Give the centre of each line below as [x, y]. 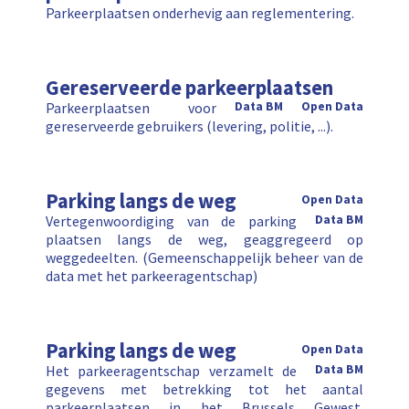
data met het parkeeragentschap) [152, 276]
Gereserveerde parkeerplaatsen [189, 88]
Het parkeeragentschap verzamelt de [171, 371]
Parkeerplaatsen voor [131, 108]
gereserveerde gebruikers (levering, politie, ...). [189, 126]
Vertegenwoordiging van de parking [171, 221]
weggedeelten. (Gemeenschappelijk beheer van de [204, 258]
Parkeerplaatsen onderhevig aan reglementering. [200, 13]
